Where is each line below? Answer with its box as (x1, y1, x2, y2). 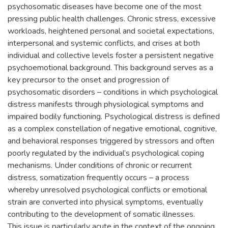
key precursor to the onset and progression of (8, 74, 169, 85)
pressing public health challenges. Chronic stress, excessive (8, 13, 216, 24)
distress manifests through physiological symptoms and (8, 98, 204, 110)
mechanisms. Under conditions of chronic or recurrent (8, 159, 192, 171)
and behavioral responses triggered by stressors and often (8, 135, 214, 147)
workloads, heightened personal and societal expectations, (8, 25, 214, 37)
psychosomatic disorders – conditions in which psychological (8, 86, 218, 98)
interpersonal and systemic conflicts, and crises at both (8, 37, 200, 49)
